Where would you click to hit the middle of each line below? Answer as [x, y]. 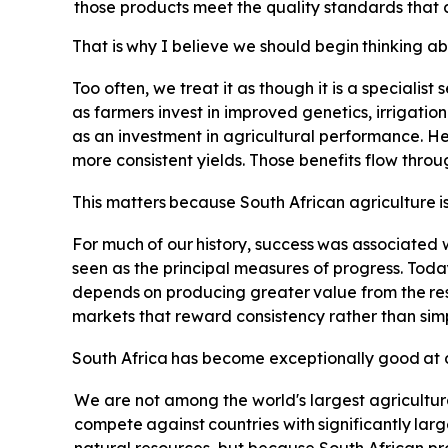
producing [206, 292]
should [285, 46]
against [175, 424]
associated [395, 244]
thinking [393, 46]
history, [224, 244]
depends [106, 292]
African [316, 202]
